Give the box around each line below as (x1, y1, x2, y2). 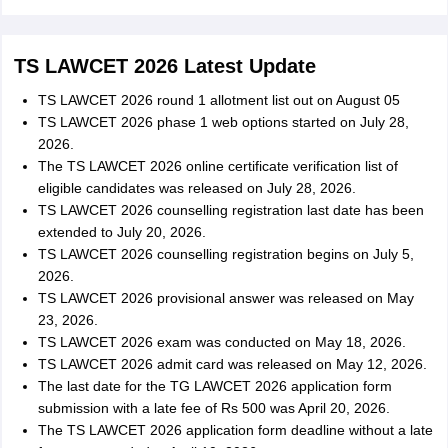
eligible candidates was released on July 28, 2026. (37, 180, 356, 196)
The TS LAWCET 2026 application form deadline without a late (37, 422, 433, 438)
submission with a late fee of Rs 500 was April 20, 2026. (37, 400, 390, 416)
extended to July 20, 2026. (37, 224, 206, 240)
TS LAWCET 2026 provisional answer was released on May (37, 290, 414, 306)
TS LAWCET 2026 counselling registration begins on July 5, (37, 246, 414, 262)
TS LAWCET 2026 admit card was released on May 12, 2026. (37, 356, 427, 372)
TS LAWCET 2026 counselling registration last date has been (37, 202, 424, 218)
